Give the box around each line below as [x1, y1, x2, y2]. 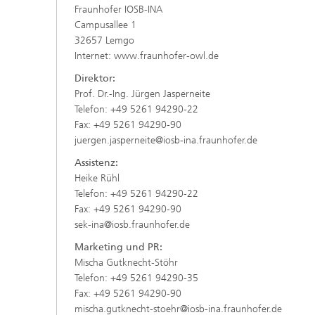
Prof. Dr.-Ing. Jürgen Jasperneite [75, 88, 210, 100]
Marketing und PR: [75, 241, 162, 253]
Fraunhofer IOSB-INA [75, 4, 162, 15]
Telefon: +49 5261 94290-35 [75, 272, 198, 284]
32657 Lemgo [75, 34, 134, 46]
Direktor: [75, 72, 115, 84]
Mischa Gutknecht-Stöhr [75, 257, 178, 269]
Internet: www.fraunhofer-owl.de [75, 50, 219, 62]
